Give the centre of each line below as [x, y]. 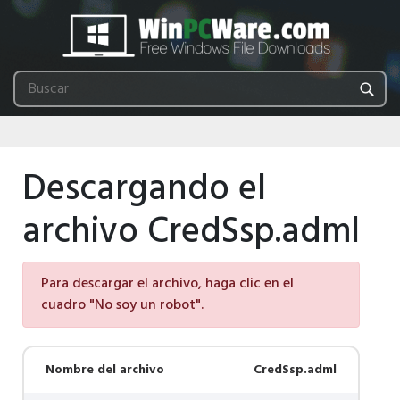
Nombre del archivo [105, 370]
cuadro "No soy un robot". [122, 305]
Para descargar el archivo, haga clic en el [167, 284]
